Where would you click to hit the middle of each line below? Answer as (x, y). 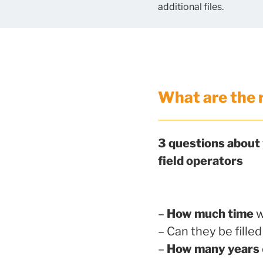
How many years (213, 249)
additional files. (190, 7)
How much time (210, 213)
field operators (200, 161)
